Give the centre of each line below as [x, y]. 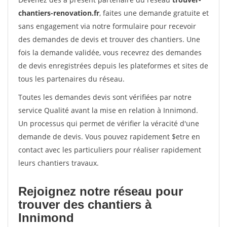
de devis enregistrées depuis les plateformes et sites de [113, 66]
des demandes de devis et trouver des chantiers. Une [109, 39]
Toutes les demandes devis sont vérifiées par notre [105, 97]
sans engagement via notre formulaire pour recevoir [107, 26]
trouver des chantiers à [85, 204]
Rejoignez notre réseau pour [101, 191]
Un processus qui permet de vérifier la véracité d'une [109, 123]
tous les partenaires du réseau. [71, 79]
